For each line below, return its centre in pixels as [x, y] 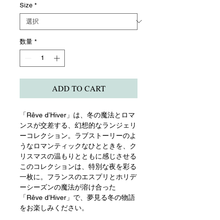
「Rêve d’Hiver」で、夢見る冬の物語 [77, 198]
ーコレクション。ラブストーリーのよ [78, 136]
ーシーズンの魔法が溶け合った [68, 187]
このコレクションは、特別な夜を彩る [78, 167]
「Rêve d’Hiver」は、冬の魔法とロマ [77, 115]
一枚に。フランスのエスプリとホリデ [78, 177]
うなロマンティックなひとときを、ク [78, 146]
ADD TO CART [79, 88]
